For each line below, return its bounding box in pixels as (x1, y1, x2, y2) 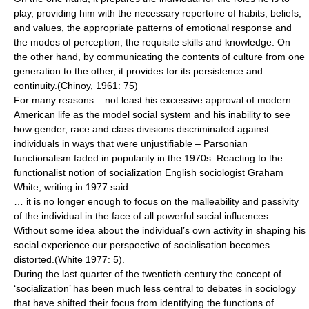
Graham (248, 167, 283, 178)
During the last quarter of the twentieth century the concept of (14, 268, 281, 279)
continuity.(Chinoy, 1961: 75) (14, 80, 138, 91)
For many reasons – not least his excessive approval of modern (14, 94, 291, 106)
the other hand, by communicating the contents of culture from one (14, 51, 305, 62)
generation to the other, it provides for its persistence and (14, 66, 263, 77)
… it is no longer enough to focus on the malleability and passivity (14, 196, 299, 207)
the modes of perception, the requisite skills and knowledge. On (14, 37, 290, 48)
